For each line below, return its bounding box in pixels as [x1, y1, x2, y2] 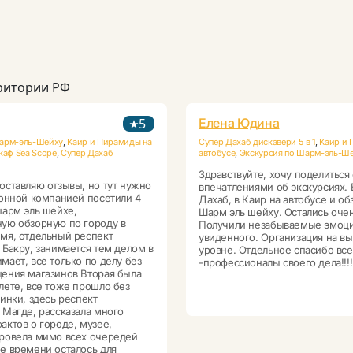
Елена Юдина [199, 115, 280, 132]
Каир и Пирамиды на [67, 136, 152, 148]
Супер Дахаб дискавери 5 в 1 [199, 136, 316, 148]
